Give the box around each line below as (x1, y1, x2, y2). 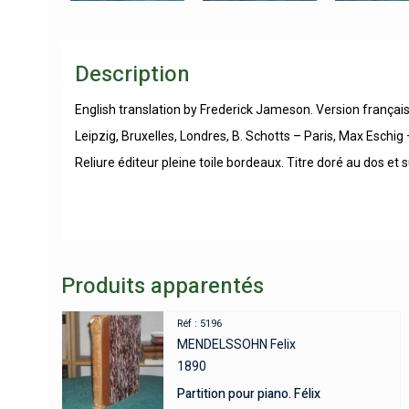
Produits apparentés (61, 269, 264, 302)
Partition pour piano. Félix (177, 383, 321, 404)
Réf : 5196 (177, 317, 223, 330)
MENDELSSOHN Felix (177, 336, 297, 351)
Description (75, 58, 190, 90)
